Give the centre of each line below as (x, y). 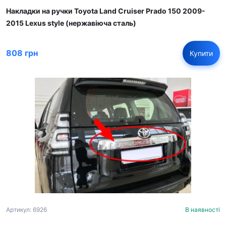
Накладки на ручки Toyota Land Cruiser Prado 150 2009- (106, 11)
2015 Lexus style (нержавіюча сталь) (71, 23)
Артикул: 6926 (26, 209)
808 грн (22, 53)
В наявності (203, 209)
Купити (201, 53)
